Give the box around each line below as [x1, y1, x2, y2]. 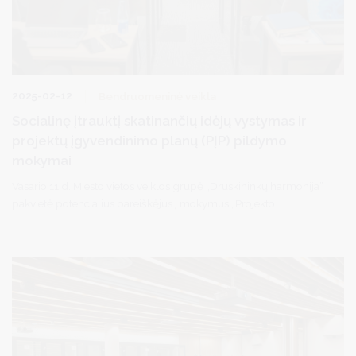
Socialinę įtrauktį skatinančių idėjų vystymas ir [12, 113, 307, 130]
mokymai [12, 153, 72, 169]
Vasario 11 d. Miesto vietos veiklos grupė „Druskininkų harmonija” [12, 180, 323, 193]
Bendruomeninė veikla [99, 90, 216, 103]
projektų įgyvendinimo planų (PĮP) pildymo [12, 133, 287, 149]
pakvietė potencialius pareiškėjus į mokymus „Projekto [12, 197, 275, 211]
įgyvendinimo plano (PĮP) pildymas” [12, 215, 187, 228]
